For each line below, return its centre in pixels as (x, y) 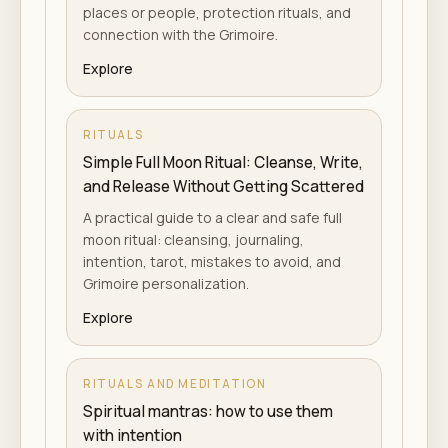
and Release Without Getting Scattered (223, 186)
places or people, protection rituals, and (217, 12)
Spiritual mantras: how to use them (208, 411)
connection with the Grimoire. (180, 34)
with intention (132, 435)
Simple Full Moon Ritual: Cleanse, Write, (223, 162)
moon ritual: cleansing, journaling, (193, 239)
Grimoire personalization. (166, 283)
